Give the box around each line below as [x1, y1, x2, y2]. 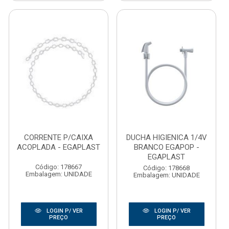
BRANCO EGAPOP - [133, 143, 199, 152]
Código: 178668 [143, 164, 190, 172]
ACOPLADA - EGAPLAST [17, 143, 100, 152]
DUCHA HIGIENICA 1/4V [126, 133, 207, 142]
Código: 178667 [35, 163, 82, 171]
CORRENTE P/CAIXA [24, 133, 93, 142]
